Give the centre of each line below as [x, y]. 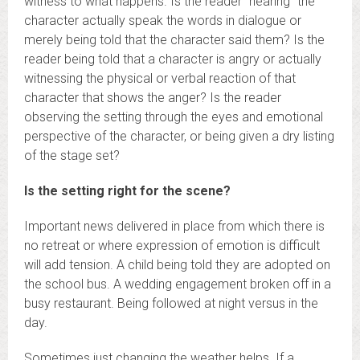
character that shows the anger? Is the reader [153, 97]
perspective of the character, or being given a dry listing [179, 136]
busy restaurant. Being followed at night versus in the [171, 303]
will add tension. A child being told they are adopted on [177, 264]
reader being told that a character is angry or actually [173, 59]
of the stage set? [72, 155]
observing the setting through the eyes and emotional [174, 117]
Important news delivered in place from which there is [174, 226]
